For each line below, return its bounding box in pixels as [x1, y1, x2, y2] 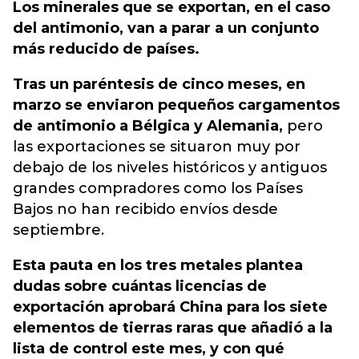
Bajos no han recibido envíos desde [13, 200, 278, 218]
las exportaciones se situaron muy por [13, 138, 301, 155]
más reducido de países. [13, 40, 200, 58]
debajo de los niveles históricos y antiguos [13, 159, 327, 176]
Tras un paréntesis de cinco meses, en [13, 75, 305, 93]
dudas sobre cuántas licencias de [13, 277, 267, 295]
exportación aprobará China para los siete [13, 298, 328, 316]
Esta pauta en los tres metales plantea [13, 256, 303, 274]
